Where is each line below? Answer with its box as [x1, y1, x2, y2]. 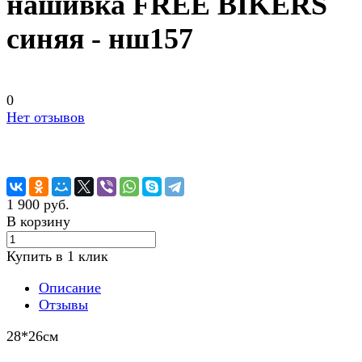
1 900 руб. [6, 196, 69, 213]
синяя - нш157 [6, 23, 193, 56]
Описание [39, 280, 101, 297]
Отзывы [39, 297, 88, 314]
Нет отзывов [6, 109, 85, 126]
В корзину [6, 213, 70, 230]
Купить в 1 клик [6, 248, 108, 265]
